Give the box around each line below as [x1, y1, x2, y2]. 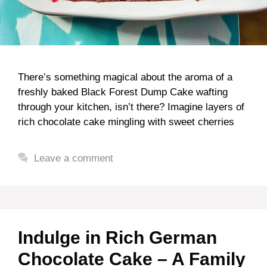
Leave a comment [34, 152, 114, 164]
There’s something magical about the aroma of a [18, 71, 232, 83]
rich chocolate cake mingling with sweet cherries [18, 116, 234, 128]
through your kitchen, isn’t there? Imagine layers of [18, 101, 244, 113]
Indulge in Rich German [18, 227, 217, 247]
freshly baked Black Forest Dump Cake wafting [18, 86, 228, 98]
